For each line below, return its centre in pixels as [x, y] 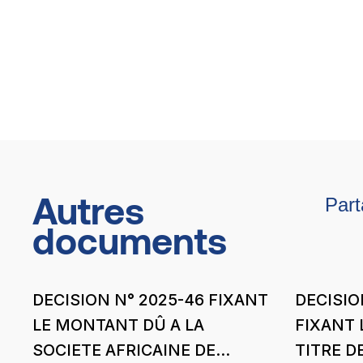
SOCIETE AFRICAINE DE [124, 350]
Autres [89, 209]
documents [130, 239]
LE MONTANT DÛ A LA [119, 325]
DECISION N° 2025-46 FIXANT [151, 299]
